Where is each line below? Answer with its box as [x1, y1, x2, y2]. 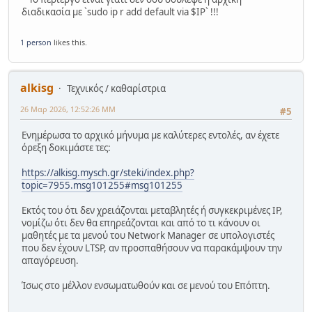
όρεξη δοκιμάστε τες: [22, 141, 111, 155]
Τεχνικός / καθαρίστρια [67, 81, 166, 95]
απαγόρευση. [22, 254, 79, 267]
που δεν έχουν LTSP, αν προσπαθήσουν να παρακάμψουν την [22, 242, 282, 255]
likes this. [52, 36, 87, 47]
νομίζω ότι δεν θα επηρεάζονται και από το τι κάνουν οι [22, 217, 260, 230]
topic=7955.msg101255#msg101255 [22, 179, 182, 192]
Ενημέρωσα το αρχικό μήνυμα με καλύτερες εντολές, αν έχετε [22, 129, 279, 142]
